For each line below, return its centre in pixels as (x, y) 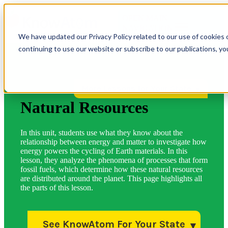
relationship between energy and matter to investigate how (113, 141)
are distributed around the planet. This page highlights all (111, 178)
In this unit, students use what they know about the (102, 132)
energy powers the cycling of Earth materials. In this (104, 151)
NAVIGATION (148, 28)
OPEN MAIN (145, 18)
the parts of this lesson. (57, 187)
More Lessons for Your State (137, 89)
